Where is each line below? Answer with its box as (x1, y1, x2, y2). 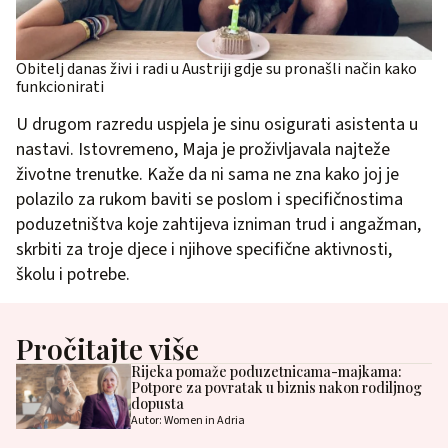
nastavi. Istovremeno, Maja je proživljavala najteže (16, 137, 390, 163)
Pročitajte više (16, 330, 199, 368)
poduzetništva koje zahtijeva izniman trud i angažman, (16, 212, 421, 238)
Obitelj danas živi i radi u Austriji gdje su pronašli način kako (16, 58, 417, 81)
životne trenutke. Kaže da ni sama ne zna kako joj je (16, 162, 399, 188)
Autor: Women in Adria (130, 412, 245, 430)
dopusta (130, 394, 184, 414)
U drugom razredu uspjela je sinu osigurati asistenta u (16, 112, 418, 138)
